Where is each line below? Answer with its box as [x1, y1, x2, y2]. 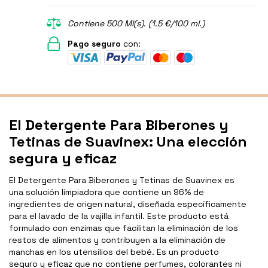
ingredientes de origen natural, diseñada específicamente [9, 199, 246, 210]
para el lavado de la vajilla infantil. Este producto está [9, 211, 229, 222]
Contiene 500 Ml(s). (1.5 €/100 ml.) [67, 18, 205, 29]
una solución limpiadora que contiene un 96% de [9, 187, 204, 198]
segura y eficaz [9, 149, 117, 168]
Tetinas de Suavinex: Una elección [9, 132, 247, 151]
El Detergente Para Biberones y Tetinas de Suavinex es [9, 175, 234, 186]
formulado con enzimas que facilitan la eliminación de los [9, 223, 238, 234]
